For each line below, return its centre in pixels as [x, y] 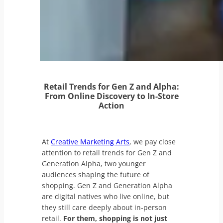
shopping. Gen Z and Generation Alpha [107, 185]
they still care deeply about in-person [105, 207]
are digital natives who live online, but [106, 196]
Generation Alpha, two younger [94, 163]
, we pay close [153, 141]
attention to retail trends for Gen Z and [107, 152]
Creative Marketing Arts [90, 141]
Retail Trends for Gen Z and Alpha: [111, 87]
